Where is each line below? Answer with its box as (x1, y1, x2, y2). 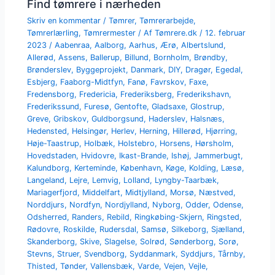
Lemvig (92, 176, 119, 185)
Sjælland (211, 225, 243, 234)
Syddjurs (180, 249, 214, 259)
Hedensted (27, 126, 68, 136)
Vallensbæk (90, 261, 133, 271)
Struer (57, 249, 80, 259)
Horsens (160, 139, 191, 149)
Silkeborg (171, 225, 207, 234)
